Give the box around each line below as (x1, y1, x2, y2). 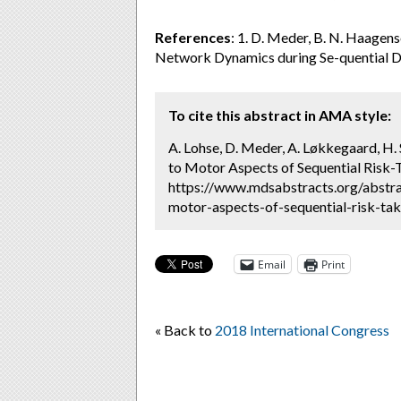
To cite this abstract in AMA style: (168, 107, 391, 124)
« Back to (155, 321, 215, 338)
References (155, 29, 231, 46)
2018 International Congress (215, 321, 389, 338)
